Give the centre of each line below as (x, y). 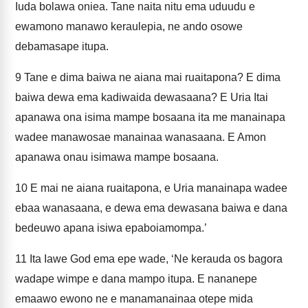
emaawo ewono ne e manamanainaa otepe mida (134, 299)
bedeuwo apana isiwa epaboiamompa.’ (111, 228)
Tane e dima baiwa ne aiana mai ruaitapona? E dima (151, 77)
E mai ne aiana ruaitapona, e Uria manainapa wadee (157, 188)
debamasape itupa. (62, 46)
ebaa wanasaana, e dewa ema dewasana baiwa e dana (151, 208)
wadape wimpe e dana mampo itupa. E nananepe (136, 279)
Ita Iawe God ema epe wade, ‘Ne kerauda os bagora (155, 259)
